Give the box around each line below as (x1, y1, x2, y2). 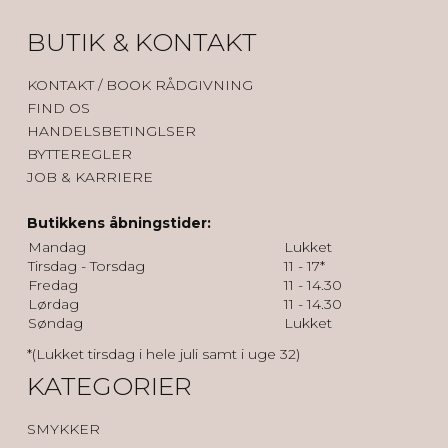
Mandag (28, 238, 86, 257)
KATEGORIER (27, 371, 192, 402)
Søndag (28, 314, 83, 333)
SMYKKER (27, 420, 100, 439)
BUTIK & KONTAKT (27, 26, 257, 57)
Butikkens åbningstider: (27, 214, 211, 233)
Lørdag (28, 295, 79, 314)
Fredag (28, 276, 78, 295)
